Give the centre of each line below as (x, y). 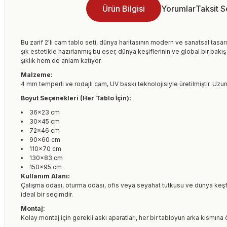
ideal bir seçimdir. (47, 194)
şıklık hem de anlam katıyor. (61, 61)
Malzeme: (37, 75)
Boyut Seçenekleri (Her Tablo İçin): (76, 98)
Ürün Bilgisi (123, 9)
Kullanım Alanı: (45, 176)
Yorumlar (178, 9)
